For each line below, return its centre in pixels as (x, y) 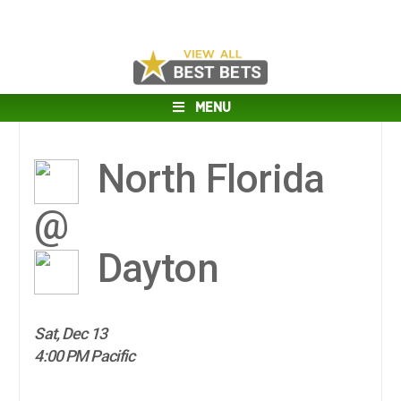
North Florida (206, 179)
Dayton (153, 269)
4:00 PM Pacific (85, 356)
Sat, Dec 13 (70, 334)
